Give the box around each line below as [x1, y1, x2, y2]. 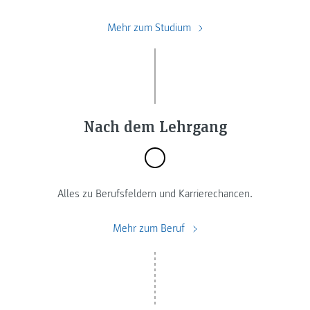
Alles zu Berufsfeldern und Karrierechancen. [57, 186, 253, 201]
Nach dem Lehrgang [83, 115, 227, 137]
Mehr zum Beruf [113, 221, 188, 236]
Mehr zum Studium [107, 21, 194, 35]
